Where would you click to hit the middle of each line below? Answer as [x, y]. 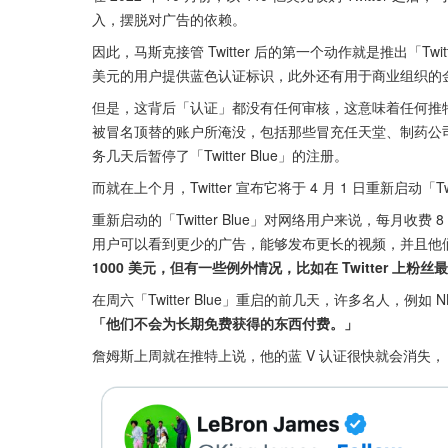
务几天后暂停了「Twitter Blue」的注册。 [220, 155]
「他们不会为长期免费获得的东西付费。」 [225, 323]
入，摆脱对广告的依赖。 [169, 19]
